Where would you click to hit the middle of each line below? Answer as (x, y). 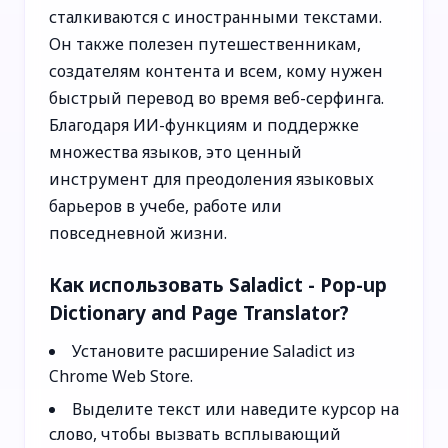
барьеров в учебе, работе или (165, 205)
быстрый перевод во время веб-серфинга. (216, 97)
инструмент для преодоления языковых (211, 178)
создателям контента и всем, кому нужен (216, 70)
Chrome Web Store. (121, 375)
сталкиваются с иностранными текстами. (215, 16)
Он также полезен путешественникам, (205, 43)
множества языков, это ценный (175, 151)
